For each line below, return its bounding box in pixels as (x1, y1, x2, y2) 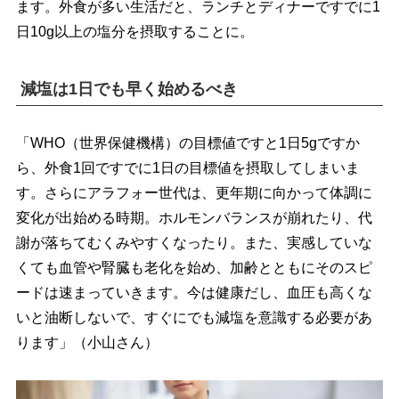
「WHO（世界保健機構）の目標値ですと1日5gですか (15, 134, 360, 151)
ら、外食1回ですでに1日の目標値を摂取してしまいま (15, 159, 360, 175)
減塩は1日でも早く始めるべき (20, 79, 238, 98)
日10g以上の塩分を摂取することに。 (15, 23, 254, 39)
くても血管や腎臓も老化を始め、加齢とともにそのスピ (15, 259, 372, 275)
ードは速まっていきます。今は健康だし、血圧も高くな (15, 284, 372, 300)
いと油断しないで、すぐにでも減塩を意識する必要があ (15, 309, 372, 325)
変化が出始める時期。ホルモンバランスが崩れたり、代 (15, 209, 372, 225)
